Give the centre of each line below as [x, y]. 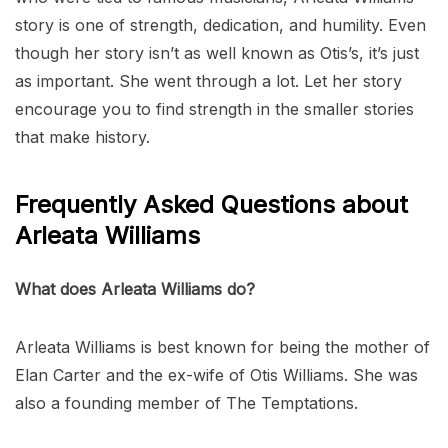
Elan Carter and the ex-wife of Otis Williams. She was [216, 374]
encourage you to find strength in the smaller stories [214, 108]
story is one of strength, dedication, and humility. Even [220, 24]
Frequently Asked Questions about [211, 204]
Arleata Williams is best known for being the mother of [222, 346]
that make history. [82, 136]
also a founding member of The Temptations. [186, 402]
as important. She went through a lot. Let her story [208, 80]
